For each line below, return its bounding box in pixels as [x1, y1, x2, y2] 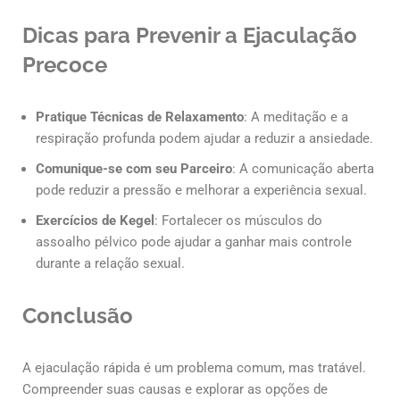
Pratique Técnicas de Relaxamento [36, 109, 244, 126]
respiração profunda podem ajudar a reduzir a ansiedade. [36, 130, 373, 147]
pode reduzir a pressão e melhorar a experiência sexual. [36, 182, 367, 199]
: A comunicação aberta [232, 161, 374, 178]
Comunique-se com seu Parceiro [36, 161, 232, 178]
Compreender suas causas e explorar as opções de [22, 381, 328, 398]
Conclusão [22, 303, 133, 329]
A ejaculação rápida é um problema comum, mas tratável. [22, 360, 366, 377]
